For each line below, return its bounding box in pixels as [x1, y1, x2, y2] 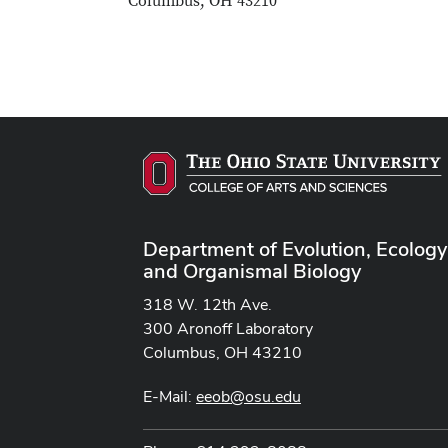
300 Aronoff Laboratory [143, 317, 313, 339]
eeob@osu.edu [196, 385, 301, 407]
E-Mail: [143, 385, 196, 407]
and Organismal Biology [143, 257, 361, 284]
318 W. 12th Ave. [143, 293, 272, 315]
